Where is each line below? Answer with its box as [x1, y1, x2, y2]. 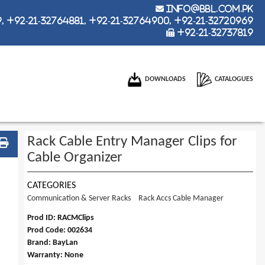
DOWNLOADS [145, 76, 186, 83]
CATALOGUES [215, 76, 253, 83]
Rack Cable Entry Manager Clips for [27, 134, 237, 149]
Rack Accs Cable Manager [138, 193, 224, 203]
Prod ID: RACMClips [27, 213, 94, 222]
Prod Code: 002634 [27, 225, 92, 235]
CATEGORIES [27, 180, 76, 190]
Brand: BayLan [27, 238, 78, 247]
